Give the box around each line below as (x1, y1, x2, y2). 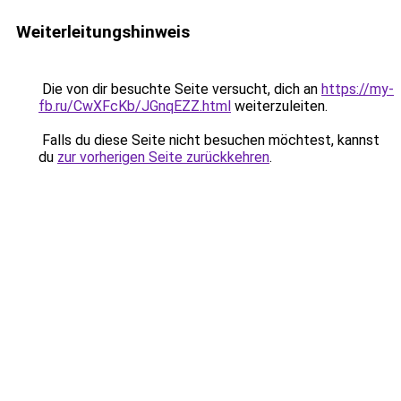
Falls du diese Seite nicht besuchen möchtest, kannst (38, 132, 380, 149)
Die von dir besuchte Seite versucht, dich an (38, 81, 321, 98)
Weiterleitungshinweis (16, 21, 190, 42)
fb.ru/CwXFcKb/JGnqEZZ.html (38, 98, 231, 115)
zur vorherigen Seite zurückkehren (57, 149, 269, 166)
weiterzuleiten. (231, 98, 328, 115)
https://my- (321, 81, 394, 98)
